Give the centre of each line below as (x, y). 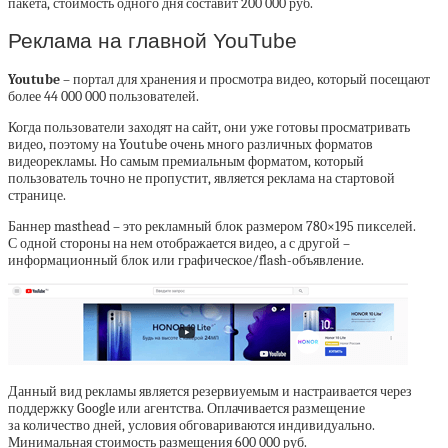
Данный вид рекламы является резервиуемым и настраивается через (210, 391)
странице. (37, 195)
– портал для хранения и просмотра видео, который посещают (245, 79)
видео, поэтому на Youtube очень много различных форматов (190, 144)
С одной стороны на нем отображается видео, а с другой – (179, 243)
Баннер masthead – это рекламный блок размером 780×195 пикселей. (212, 226)
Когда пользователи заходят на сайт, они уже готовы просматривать (209, 127)
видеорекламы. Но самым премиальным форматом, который (186, 161)
